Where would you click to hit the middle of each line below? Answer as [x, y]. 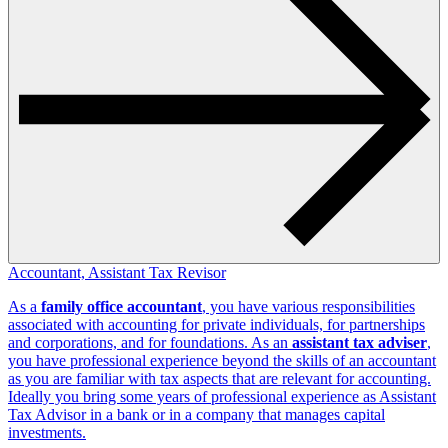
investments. [47, 432]
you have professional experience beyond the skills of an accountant [222, 360]
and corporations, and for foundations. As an [150, 342]
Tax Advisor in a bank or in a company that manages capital [196, 414]
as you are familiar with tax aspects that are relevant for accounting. [219, 378]
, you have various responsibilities [308, 306]
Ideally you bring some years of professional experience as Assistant [222, 396]
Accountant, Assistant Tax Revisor [117, 272]
